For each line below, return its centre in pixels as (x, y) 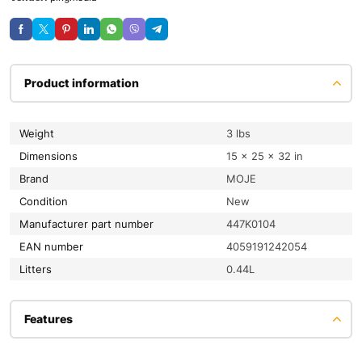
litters (38, 269)
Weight (41, 134)
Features (48, 319)
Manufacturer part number (91, 224)
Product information (82, 83)
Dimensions (52, 156)
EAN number (55, 247)
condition (47, 202)
